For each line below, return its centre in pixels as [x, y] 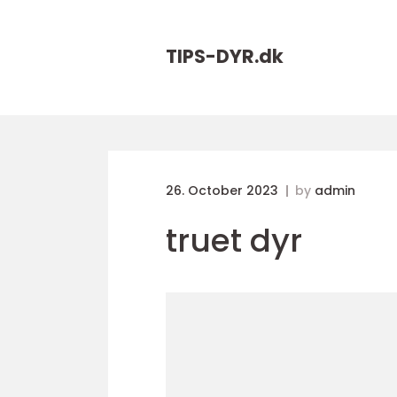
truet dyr [234, 241]
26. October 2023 [224, 191]
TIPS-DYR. [212, 56]
